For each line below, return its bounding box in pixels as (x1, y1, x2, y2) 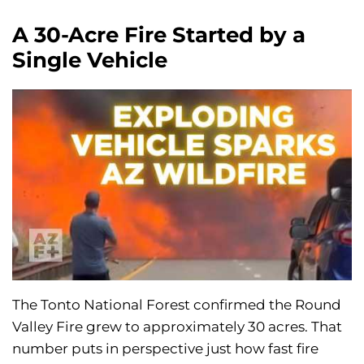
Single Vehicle (12, 47, 167, 74)
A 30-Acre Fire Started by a (12, 22, 305, 49)
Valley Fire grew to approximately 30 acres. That (12, 318, 342, 336)
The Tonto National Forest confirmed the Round (12, 297, 341, 314)
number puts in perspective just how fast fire (12, 340, 318, 357)
